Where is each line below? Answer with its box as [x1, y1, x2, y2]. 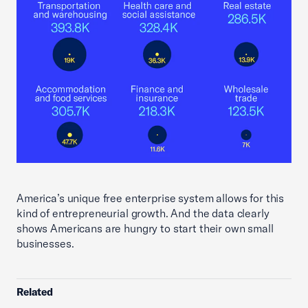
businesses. [16, 236, 74, 251]
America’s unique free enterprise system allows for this [16, 191, 285, 206]
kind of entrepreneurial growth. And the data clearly [16, 206, 269, 221]
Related [16, 285, 54, 299]
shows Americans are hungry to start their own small [16, 221, 274, 236]
